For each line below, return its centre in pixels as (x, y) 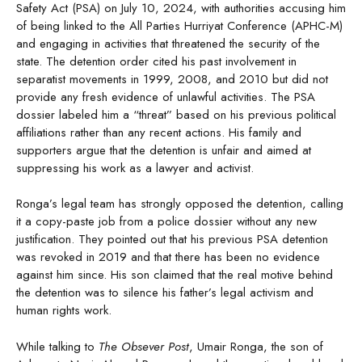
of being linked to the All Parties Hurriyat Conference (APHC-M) (179, 25)
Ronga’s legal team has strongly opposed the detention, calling (180, 204)
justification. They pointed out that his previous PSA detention (172, 240)
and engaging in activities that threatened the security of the (168, 43)
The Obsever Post (144, 346)
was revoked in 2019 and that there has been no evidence (168, 257)
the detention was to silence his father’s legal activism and (165, 293)
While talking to (57, 346)
